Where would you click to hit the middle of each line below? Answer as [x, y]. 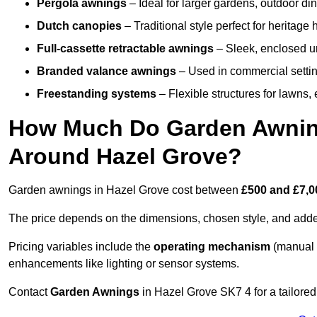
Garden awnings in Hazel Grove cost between [125, 190]
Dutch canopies [79, 26]
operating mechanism [212, 247]
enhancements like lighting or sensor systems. [124, 264]
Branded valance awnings [106, 71]
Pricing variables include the [81, 247]
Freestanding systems [97, 94]
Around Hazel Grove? [125, 157]
